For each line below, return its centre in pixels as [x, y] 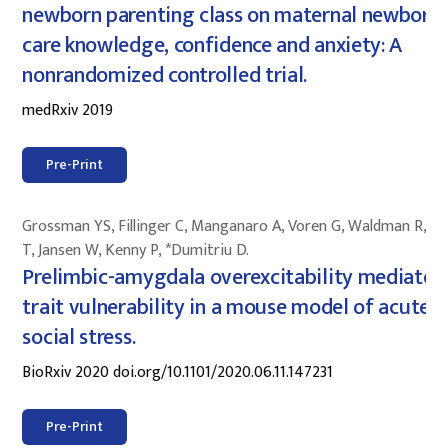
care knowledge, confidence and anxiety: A [212, 45]
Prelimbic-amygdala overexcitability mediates [232, 277]
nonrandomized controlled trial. [165, 75]
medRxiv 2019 [68, 110]
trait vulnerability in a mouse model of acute [226, 307]
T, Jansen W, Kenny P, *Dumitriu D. [136, 250]
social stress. [79, 337]
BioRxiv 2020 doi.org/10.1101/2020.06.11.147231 [178, 372]
